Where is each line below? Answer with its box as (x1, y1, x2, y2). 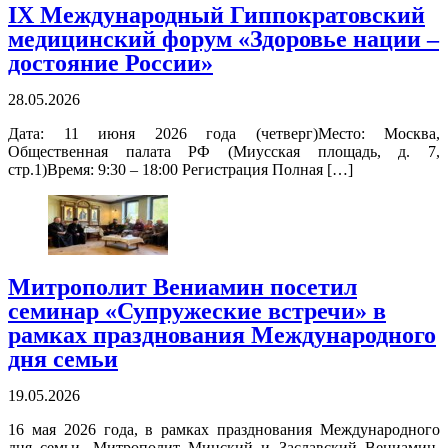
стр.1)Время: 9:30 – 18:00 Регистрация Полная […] (8, 161, 353, 179)
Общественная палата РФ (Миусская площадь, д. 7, (8, 143, 440, 161)
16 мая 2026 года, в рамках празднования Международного (8, 421, 440, 439)
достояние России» (8, 50, 213, 77)
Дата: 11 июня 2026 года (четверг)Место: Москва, (8, 125, 440, 143)
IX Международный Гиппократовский (8, 2, 425, 29)
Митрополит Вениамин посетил (8, 274, 357, 301)
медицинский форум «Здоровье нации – (8, 26, 439, 53)
